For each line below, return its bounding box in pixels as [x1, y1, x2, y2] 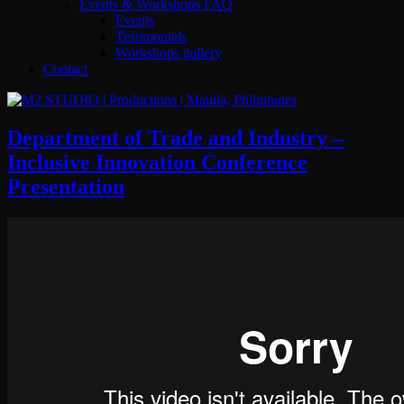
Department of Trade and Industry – [7, 125, 344, 150]
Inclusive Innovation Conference [7, 150, 308, 174]
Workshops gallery [115, 44, 222, 60]
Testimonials [115, 28, 187, 44]
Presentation [7, 174, 124, 198]
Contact [43, 60, 87, 77]
